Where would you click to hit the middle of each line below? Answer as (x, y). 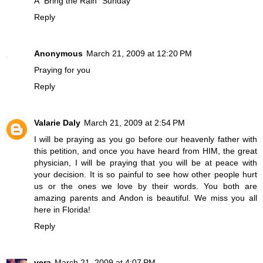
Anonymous (58, 54)
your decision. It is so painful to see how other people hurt (146, 175)
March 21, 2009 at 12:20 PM (139, 54)
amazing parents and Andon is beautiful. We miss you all (146, 198)
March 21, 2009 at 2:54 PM (134, 123)
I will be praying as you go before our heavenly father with (146, 139)
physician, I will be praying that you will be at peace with (146, 163)
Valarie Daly (57, 123)
